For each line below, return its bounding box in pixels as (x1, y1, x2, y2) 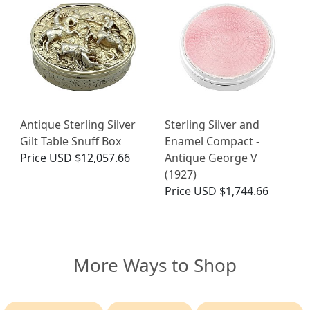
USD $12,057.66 (49, 150, 130, 166)
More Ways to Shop (73, 253, 237, 278)
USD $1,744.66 (194, 183, 268, 199)
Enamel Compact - (165, 134, 259, 149)
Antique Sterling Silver (20, 117, 136, 133)
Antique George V (165, 150, 257, 166)
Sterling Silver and (165, 117, 259, 133)
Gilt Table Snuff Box (20, 134, 121, 149)
